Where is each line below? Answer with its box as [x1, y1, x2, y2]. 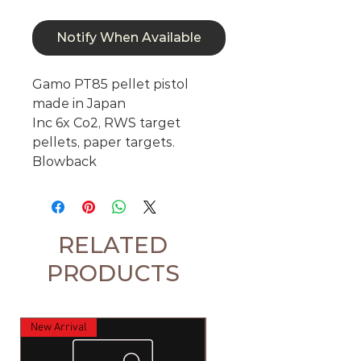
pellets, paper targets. [32, 135, 175, 151]
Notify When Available [56, 30, 201, 46]
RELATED [58, 231, 168, 259]
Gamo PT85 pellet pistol [32, 77, 189, 93]
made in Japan [32, 96, 126, 112]
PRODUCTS [46, 259, 180, 288]
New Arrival [31, 321, 87, 335]
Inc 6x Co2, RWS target [32, 115, 180, 131]
